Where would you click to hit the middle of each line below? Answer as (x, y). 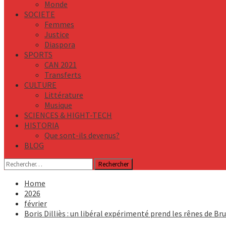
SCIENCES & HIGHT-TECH (68, 115)
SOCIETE (40, 14)
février (36, 203)
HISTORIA (42, 125)
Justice (57, 34)
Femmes (59, 24)
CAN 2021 (61, 65)
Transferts (63, 75)
